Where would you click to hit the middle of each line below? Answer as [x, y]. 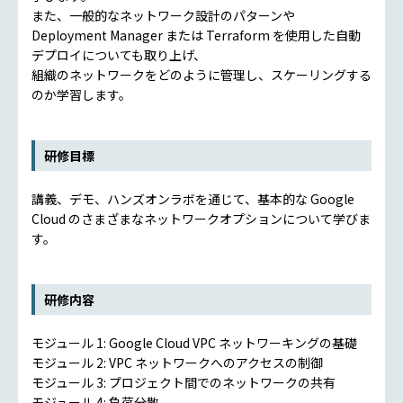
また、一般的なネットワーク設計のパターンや [163, 15]
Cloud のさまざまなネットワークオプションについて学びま [201, 218]
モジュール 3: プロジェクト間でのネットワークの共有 [184, 382]
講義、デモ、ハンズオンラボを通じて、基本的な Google [193, 198]
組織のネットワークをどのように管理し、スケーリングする [201, 74]
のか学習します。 [81, 94]
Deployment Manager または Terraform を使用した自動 [196, 35]
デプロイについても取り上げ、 [119, 54]
